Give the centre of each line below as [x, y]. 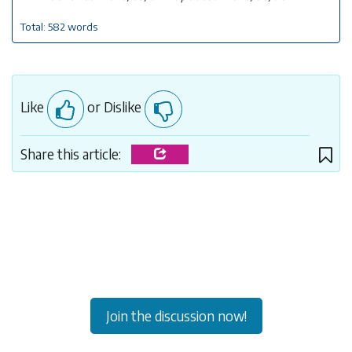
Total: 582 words [59, 26]
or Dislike [114, 107]
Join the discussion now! [176, 315]
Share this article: [72, 154]
